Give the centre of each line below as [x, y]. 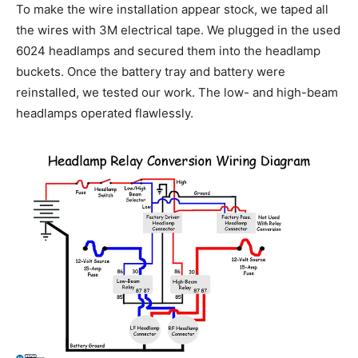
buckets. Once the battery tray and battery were [151, 72]
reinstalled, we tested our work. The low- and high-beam [177, 93]
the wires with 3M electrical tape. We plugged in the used [178, 30]
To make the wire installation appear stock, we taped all [172, 10]
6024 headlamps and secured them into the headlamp [168, 51]
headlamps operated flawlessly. [105, 113]
